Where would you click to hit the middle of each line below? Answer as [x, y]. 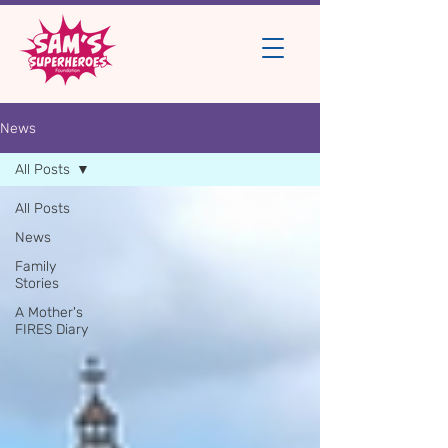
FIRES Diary [51, 329]
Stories [37, 283]
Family [35, 266]
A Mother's [49, 312]
